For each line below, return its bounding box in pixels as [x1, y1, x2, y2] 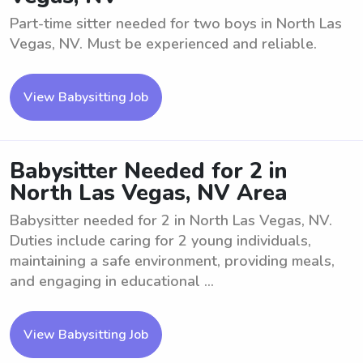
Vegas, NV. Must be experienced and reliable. [10, 34, 317, 53]
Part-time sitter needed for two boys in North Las [10, 14, 342, 33]
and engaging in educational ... [10, 271, 214, 291]
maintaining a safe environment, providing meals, [10, 251, 335, 271]
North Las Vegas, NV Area [10, 178, 287, 208]
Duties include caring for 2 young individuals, [10, 231, 311, 250]
